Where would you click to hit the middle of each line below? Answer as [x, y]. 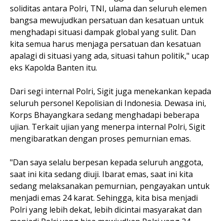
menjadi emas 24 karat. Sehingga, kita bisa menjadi [104, 198]
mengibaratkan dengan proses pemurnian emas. [101, 139]
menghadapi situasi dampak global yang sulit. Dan [103, 32]
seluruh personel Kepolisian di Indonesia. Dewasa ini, [108, 103]
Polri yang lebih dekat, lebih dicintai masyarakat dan [106, 210]
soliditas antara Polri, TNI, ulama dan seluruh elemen [108, 8]
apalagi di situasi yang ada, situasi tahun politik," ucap [110, 56]
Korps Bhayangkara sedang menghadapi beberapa [105, 115]
